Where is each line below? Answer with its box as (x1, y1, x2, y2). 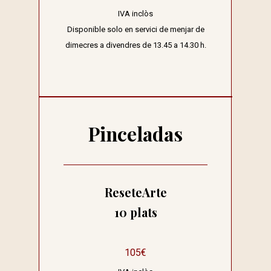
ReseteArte (104, 184, 167, 200)
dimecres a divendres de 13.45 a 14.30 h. (65, 41, 206, 50)
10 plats (114, 204, 157, 220)
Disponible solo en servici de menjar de (67, 25, 204, 34)
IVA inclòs (118, 9, 153, 19)
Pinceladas (88, 121, 183, 147)
